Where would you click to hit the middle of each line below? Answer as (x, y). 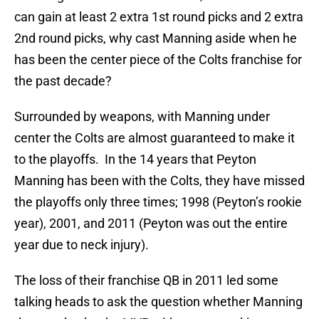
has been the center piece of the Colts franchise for (158, 60)
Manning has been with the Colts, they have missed (159, 181)
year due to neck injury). (82, 245)
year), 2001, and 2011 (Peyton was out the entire (151, 224)
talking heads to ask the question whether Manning (158, 302)
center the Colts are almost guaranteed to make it (155, 138)
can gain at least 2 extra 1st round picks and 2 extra (159, 17)
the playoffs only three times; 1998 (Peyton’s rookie (158, 202)
